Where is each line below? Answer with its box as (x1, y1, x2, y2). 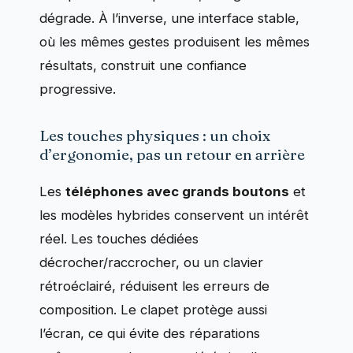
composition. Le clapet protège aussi (39, 301, 267, 318)
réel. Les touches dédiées (39, 230, 199, 247)
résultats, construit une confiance (39, 57, 247, 73)
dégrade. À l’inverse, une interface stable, (39, 9, 299, 26)
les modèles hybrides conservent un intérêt (39, 206, 309, 223)
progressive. (39, 80, 116, 97)
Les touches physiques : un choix (39, 125, 270, 145)
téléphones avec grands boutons (65, 183, 289, 199)
